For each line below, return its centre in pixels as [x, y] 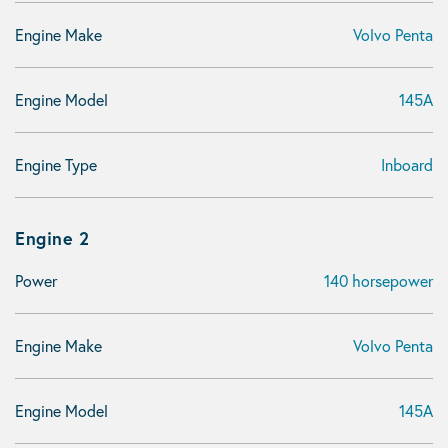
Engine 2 [52, 238]
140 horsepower [378, 280]
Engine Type [56, 164]
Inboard [407, 164]
